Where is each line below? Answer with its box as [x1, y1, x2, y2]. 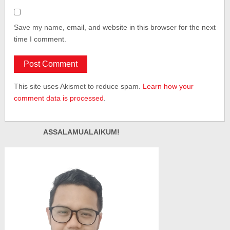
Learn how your [143, 82, 194, 90]
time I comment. [14, 34, 67, 43]
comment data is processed [14, 93, 104, 102]
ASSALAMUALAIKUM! [43, 127, 120, 136]
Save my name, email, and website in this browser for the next [14, 23, 216, 31]
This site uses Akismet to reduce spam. [14, 82, 143, 90]
